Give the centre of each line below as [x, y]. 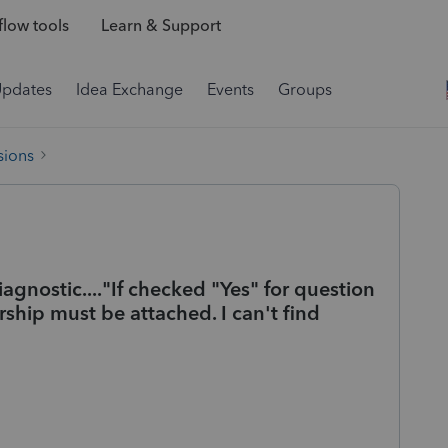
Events [230, 89]
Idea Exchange [129, 89]
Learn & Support [160, 26]
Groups [305, 89]
